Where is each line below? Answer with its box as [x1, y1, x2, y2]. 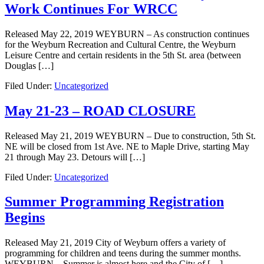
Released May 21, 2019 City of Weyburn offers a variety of [5, 237, 226, 248]
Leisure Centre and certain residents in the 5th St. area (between [5, 49, 241, 60]
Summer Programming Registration [5, 194, 224, 210]
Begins [5, 210, 45, 226]
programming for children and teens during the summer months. [5, 248, 241, 259]
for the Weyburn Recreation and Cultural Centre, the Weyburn [5, 39, 236, 49]
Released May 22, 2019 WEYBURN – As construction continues [5, 28, 249, 39]
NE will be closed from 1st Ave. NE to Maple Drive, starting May [5, 141, 249, 151]
